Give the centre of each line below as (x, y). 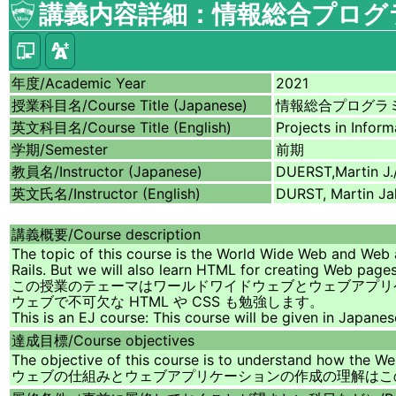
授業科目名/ (49, 106)
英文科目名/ (49, 128)
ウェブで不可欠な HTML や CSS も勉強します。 (168, 302)
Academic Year (95, 84)
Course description (137, 235)
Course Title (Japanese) (168, 106)
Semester (76, 150)
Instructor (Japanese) (131, 172)
